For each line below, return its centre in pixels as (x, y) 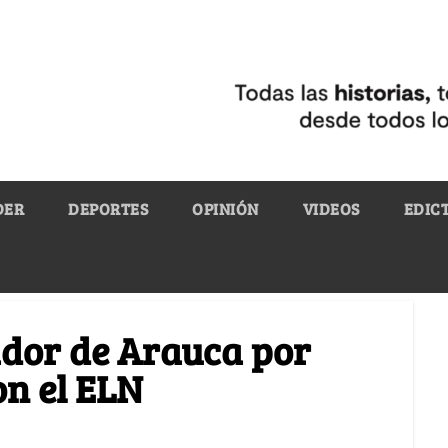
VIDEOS (331, 208)
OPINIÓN (225, 208)
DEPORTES (108, 208)
